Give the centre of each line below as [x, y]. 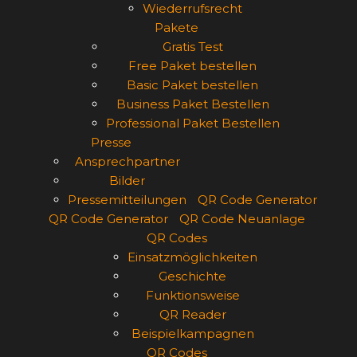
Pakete [177, 27]
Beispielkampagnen [192, 333]
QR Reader [192, 314]
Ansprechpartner [127, 161]
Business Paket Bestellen [192, 104]
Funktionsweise [192, 295]
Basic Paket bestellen [192, 85]
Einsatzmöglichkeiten [192, 257]
